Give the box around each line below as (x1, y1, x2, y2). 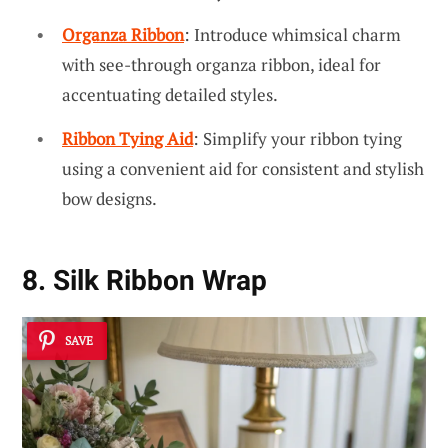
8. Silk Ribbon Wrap (22, 264, 267, 298)
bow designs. (62, 186, 157, 210)
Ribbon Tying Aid (62, 126, 193, 150)
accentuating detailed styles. (62, 83, 278, 107)
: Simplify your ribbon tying (193, 126, 402, 150)
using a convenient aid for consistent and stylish (62, 156, 424, 180)
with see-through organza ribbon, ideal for (62, 53, 381, 77)
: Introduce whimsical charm (184, 23, 401, 47)
